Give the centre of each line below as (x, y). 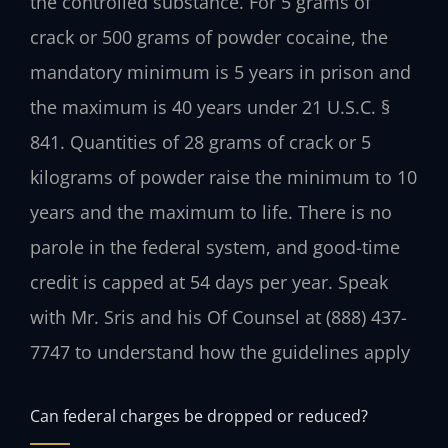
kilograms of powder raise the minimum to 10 (223, 176)
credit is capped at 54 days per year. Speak (209, 281)
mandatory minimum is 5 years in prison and (220, 71)
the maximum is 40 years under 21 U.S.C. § (210, 106)
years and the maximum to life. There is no (211, 211)
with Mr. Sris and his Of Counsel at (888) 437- (218, 316)
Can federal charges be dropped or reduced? (199, 416)
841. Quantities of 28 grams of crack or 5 (200, 141)
